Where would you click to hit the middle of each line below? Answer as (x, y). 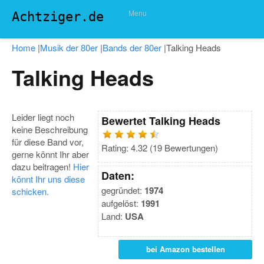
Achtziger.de (58, 17)
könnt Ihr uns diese (48, 179)
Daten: (118, 176)
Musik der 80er (69, 47)
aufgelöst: (121, 203)
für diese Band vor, (48, 142)
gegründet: (123, 190)
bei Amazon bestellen (185, 249)
